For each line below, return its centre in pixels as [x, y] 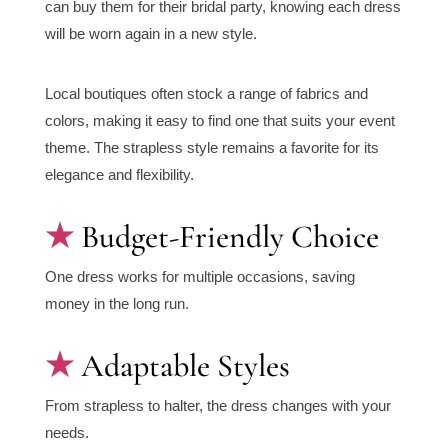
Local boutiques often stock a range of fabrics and [206, 94]
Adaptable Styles [185, 366]
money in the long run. [116, 304]
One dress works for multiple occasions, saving [199, 277]
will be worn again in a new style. [150, 34]
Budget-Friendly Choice [229, 237]
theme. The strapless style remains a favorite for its [211, 148]
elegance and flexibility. [119, 175]
